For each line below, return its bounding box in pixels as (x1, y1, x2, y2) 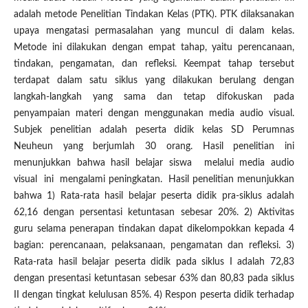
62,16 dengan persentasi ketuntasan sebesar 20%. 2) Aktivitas (13, 208, 295, 218)
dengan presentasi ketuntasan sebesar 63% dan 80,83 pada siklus (13, 274, 295, 284)
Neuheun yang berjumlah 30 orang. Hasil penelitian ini (13, 142, 295, 152)
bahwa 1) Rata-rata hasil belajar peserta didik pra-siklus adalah (13, 191, 295, 201)
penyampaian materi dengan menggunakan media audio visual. (13, 109, 295, 119)
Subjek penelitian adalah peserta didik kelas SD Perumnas (13, 125, 295, 135)
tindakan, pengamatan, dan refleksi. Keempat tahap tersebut (13, 59, 295, 69)
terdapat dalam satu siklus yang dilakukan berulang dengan (13, 76, 295, 86)
